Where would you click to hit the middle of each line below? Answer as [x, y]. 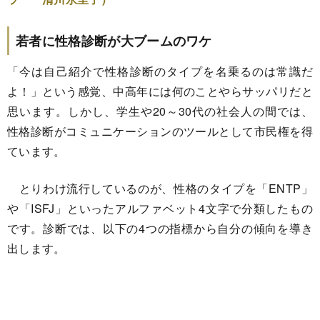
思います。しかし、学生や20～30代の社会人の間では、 [160, 111]
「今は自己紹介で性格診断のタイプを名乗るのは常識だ [160, 71]
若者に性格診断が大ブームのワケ [114, 40]
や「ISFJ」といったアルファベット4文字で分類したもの [160, 208]
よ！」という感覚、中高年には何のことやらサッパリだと [160, 91]
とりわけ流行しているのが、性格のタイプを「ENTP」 [160, 188]
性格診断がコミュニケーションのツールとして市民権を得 [160, 131]
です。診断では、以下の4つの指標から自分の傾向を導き [160, 228]
